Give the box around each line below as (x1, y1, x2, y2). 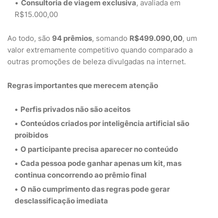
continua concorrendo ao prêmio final (15, 170, 146, 180)
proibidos (15, 130, 48, 140)
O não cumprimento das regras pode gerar (20, 184, 170, 194)
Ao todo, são (7, 34, 52, 43)
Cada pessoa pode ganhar (20, 159, 114, 168)
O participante (20, 145, 73, 154)
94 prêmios (52, 34, 92, 43)
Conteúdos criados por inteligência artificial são (20, 119, 189, 128)
